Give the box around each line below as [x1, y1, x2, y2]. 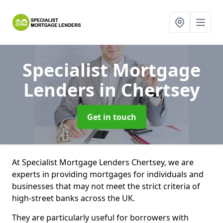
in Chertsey [99, 78, 200, 102]
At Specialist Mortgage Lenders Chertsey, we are [12, 157, 194, 168]
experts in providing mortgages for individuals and [12, 169, 204, 180]
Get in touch [87, 111, 136, 122]
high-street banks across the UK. [12, 193, 137, 204]
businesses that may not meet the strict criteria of [12, 181, 200, 192]
